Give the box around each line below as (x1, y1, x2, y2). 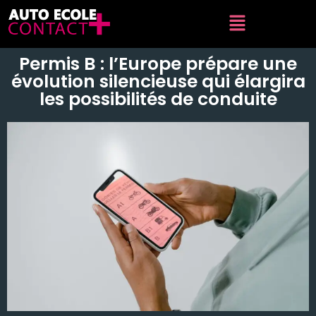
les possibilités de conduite (39, 87, 277, 112)
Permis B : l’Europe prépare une (19, 51, 297, 77)
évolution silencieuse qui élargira (11, 69, 305, 95)
